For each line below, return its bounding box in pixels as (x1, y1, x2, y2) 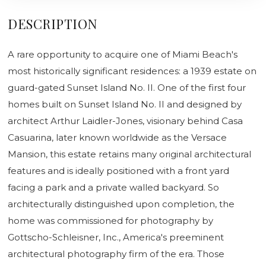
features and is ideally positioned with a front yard (8, 164, 229, 176)
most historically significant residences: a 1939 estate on (8, 65, 256, 77)
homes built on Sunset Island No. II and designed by (8, 98, 242, 110)
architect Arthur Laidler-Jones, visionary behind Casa (8, 115, 243, 126)
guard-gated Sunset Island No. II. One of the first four (8, 81, 246, 93)
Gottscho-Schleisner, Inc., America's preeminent (8, 231, 224, 243)
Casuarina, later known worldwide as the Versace (8, 131, 227, 143)
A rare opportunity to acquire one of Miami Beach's (8, 48, 237, 60)
